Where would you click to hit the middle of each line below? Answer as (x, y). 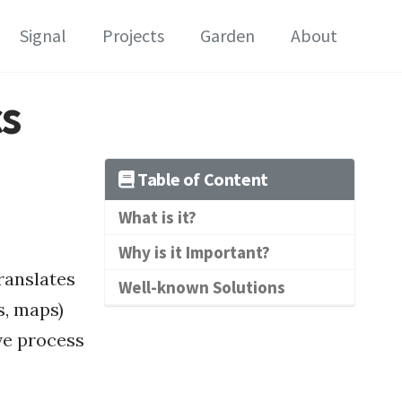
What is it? (157, 217)
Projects (133, 35)
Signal (43, 35)
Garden (227, 35)
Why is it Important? (194, 252)
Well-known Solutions (202, 287)
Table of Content (201, 179)
